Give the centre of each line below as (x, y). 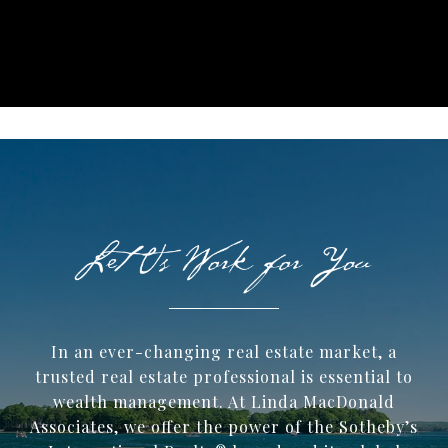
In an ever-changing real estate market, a (224, 352)
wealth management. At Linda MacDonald (224, 402)
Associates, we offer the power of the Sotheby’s (224, 427)
